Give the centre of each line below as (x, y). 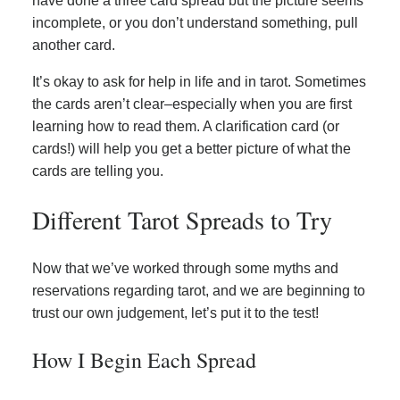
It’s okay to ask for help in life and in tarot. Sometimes (199, 81)
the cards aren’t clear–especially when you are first (192, 104)
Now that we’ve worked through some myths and (185, 269)
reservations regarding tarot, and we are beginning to (199, 291)
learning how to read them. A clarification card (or (186, 126)
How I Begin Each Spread (144, 360)
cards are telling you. (98, 171)
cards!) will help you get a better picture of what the (192, 148)
